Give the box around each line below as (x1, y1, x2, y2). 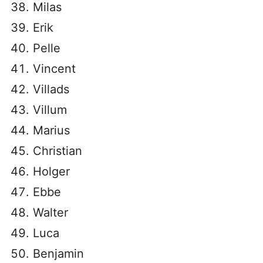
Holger (33, 164, 70, 178)
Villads (33, 82, 69, 96)
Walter (33, 205, 68, 220)
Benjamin (33, 247, 84, 261)
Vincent (33, 62, 76, 76)
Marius (33, 123, 70, 137)
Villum (33, 103, 67, 117)
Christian (33, 144, 82, 158)
